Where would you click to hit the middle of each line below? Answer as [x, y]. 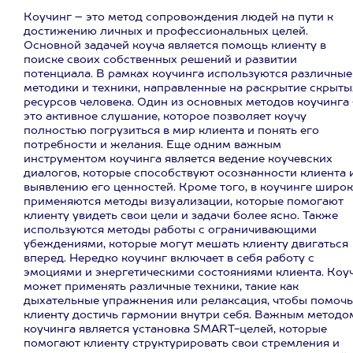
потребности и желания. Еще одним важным [152, 145]
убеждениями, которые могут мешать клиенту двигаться [186, 244]
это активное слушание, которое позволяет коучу [165, 117]
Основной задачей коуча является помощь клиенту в [175, 46]
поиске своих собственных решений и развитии [160, 60]
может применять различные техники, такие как [161, 287]
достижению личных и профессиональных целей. [166, 32]
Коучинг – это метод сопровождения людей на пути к [178, 17]
